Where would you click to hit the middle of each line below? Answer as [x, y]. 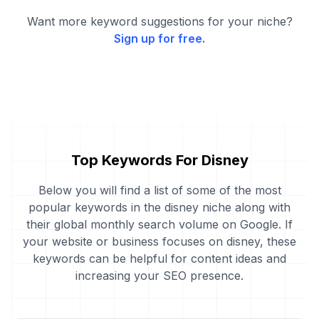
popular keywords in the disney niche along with [159, 207]
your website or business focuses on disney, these [159, 241]
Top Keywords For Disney [159, 160]
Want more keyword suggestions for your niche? [159, 21]
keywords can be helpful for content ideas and [159, 258]
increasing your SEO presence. [159, 275]
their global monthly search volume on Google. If [159, 224]
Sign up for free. [159, 38]
